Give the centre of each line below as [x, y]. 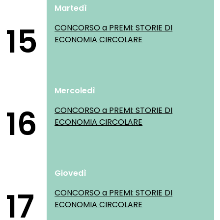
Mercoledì [75, 91]
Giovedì [71, 173]
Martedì [71, 8]
